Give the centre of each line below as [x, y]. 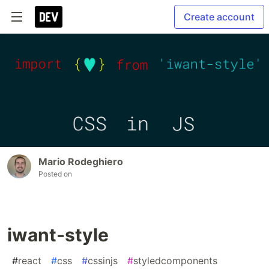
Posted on [55, 174]
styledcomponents [175, 260]
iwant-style [58, 234]
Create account [219, 17]
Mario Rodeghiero [81, 161]
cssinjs [103, 260]
